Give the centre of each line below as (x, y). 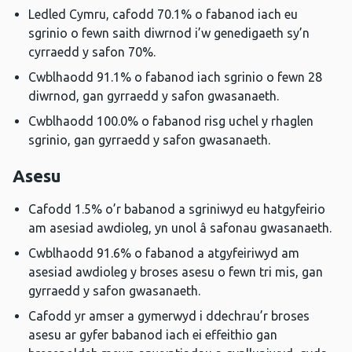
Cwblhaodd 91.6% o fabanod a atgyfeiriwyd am (164, 253)
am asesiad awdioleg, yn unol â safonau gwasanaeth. (180, 228)
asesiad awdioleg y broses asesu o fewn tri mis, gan (176, 272)
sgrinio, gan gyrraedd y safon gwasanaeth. (149, 140)
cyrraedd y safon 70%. (92, 52)
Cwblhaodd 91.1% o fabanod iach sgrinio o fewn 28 (175, 77)
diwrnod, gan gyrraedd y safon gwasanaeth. (154, 96)
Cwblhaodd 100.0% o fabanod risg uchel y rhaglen (171, 121)
